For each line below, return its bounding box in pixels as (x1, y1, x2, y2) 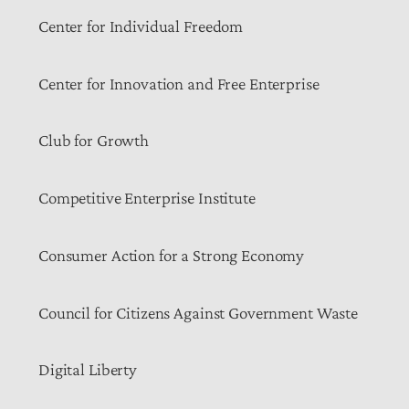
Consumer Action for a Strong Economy (38, 245, 305, 265)
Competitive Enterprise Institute (38, 188, 256, 208)
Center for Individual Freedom (38, 16, 244, 36)
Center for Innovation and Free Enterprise (38, 73, 320, 93)
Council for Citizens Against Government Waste (38, 302, 359, 322)
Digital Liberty (38, 360, 138, 380)
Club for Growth (38, 131, 150, 151)
